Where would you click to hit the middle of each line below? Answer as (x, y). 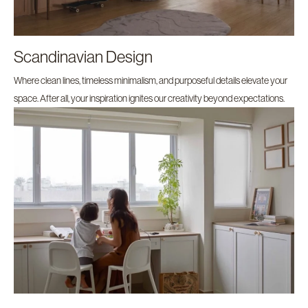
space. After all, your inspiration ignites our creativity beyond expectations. (149, 99)
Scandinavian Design (83, 57)
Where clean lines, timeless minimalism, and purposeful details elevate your (151, 81)
